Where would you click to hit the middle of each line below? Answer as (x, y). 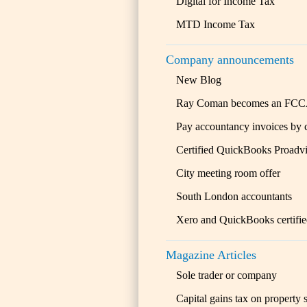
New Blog (199, 80)
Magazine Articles (211, 255)
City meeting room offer (228, 173)
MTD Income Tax (216, 24)
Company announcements (230, 60)
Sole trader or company (226, 275)
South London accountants (234, 196)
